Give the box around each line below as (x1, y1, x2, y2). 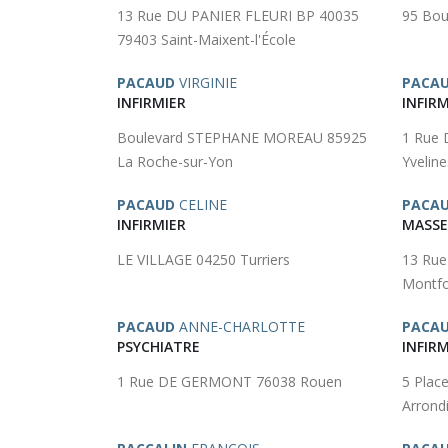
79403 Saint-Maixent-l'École (117, 30, 296, 49)
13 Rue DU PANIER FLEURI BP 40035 (117, 6, 359, 25)
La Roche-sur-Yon (117, 152, 233, 171)
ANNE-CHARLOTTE (175, 317, 305, 336)
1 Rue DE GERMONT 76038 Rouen (117, 372, 342, 391)
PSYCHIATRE (117, 337, 200, 356)
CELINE (175, 195, 227, 214)
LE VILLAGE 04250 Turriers (117, 250, 290, 269)
